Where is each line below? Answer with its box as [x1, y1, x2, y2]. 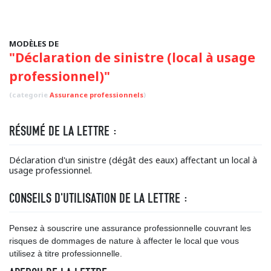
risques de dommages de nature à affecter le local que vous [9, 236, 239, 246]
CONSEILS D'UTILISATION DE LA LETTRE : [9, 190, 188, 206]
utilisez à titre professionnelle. [9, 249, 122, 258]
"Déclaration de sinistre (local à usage [9, 49, 255, 66]
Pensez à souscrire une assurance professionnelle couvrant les [9, 223, 251, 233]
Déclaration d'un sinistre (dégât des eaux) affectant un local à [9, 154, 257, 166]
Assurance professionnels [50, 90, 143, 99]
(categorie [9, 90, 50, 99]
